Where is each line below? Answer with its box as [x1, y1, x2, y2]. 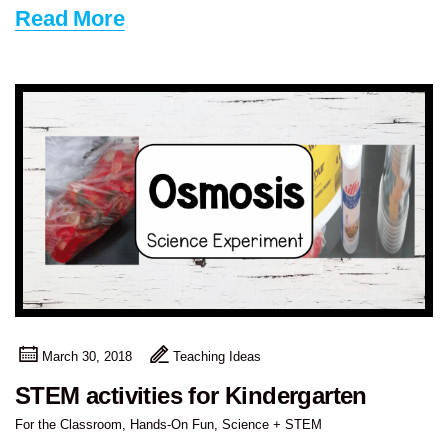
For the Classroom [15, 416, 122, 432]
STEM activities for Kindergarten [15, 381, 367, 409]
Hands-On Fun [130, 416, 214, 432]
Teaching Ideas [173, 348, 262, 364]
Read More [15, 6, 125, 32]
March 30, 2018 [41, 348, 132, 364]
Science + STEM [222, 416, 322, 432]
